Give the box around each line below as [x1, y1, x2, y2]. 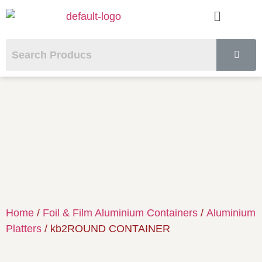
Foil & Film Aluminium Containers [43, 207, 198, 219]
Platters [6, 223, 42, 235]
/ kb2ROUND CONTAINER [42, 223, 170, 235]
